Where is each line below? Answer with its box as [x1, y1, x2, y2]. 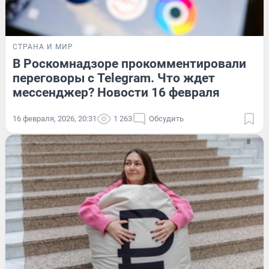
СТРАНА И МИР [13, 43, 73, 52]
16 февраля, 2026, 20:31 [13, 114, 97, 124]
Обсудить [149, 114, 184, 124]
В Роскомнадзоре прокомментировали [13, 56, 246, 71]
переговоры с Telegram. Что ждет [13, 71, 215, 86]
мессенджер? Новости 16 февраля [13, 85, 220, 100]
